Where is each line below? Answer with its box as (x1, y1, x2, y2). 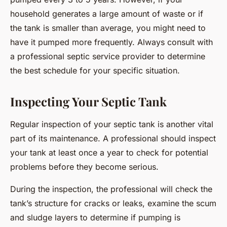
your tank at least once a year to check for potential (10, 147, 208, 158)
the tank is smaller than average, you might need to (10, 22, 206, 33)
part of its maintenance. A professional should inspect (10, 133, 216, 143)
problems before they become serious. (10, 161, 159, 172)
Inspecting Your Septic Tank (10, 93, 167, 109)
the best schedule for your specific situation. (10, 65, 180, 75)
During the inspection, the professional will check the (10, 183, 212, 194)
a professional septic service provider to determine (10, 51, 205, 61)
